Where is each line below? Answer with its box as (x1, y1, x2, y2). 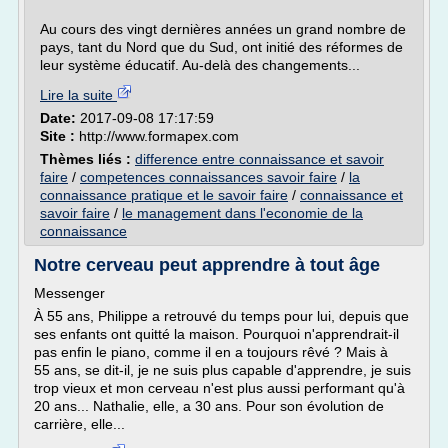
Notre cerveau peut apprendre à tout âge (34, 255, 380, 275)
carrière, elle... (34, 416, 125, 432)
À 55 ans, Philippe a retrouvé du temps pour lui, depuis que (34, 308, 409, 324)
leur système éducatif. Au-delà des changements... (40, 57, 360, 73)
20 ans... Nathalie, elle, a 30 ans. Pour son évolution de (34, 398, 384, 414)
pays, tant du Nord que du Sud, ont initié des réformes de (40, 39, 403, 55)
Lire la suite (40, 87, 117, 103)
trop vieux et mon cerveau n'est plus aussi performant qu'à (34, 380, 405, 396)
